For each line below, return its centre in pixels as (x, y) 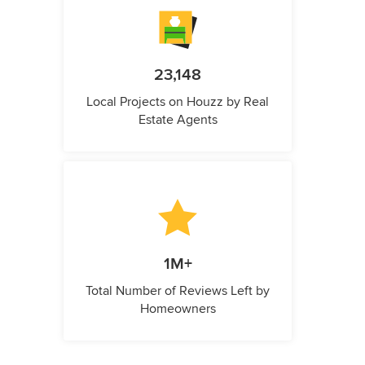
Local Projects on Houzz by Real (178, 102)
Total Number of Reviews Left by (178, 291)
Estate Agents (178, 120)
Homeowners (178, 309)
